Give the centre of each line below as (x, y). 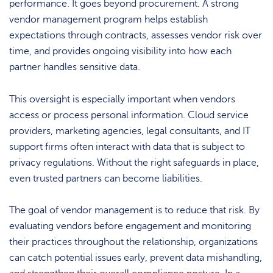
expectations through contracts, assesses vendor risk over (136, 36)
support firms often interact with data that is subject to (127, 147)
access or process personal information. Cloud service (129, 115)
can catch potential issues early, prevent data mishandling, (136, 258)
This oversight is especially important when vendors (122, 99)
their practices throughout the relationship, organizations (133, 242)
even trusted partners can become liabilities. (106, 178)
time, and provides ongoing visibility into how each (120, 51)
